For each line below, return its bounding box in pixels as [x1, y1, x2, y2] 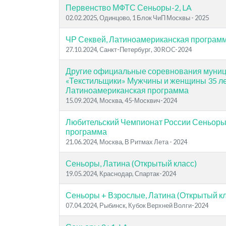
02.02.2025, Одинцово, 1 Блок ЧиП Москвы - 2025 [66, 14, 209, 22]
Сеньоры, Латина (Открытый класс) [66, 158, 197, 168]
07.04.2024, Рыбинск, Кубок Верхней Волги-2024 [66, 201, 208, 209]
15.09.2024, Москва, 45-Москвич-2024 [66, 96, 177, 104]
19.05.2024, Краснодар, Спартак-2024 [66, 169, 176, 178]
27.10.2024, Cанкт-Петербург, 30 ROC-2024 [66, 45, 192, 53]
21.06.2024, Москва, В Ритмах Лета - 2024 [66, 138, 187, 146]
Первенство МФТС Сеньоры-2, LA [66, 3, 192, 12]
